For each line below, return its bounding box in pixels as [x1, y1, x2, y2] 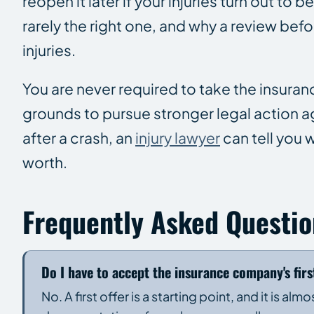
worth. [22, 152, 67, 172]
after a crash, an [22, 128, 135, 147]
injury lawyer [135, 128, 220, 147]
